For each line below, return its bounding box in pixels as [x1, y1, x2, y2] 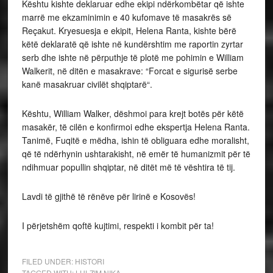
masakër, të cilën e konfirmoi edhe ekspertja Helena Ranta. [21, 121, 250, 133]
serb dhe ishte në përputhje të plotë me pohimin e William [21, 51, 244, 64]
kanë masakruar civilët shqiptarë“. [21, 78, 152, 91]
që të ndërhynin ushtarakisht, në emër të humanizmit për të [21, 147, 250, 160]
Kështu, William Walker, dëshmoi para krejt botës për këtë [21, 107, 244, 120]
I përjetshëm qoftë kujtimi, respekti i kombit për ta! [21, 219, 214, 232]
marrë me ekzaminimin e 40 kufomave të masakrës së [21, 11, 232, 24]
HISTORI [74, 256, 104, 267]
